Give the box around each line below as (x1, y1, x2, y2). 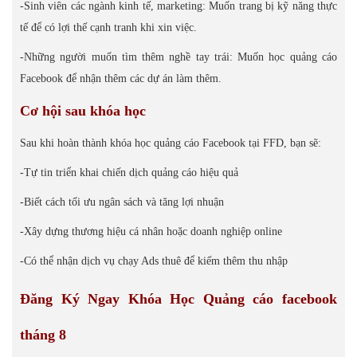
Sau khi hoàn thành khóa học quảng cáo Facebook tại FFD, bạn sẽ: (20, 137, 321, 149)
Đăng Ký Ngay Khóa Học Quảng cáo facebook (20, 291, 337, 307)
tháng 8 (20, 327, 66, 343)
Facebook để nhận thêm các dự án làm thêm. (20, 73, 222, 84)
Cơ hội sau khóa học (20, 103, 146, 119)
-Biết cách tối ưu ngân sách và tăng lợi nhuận (20, 196, 224, 208)
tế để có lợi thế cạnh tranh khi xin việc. (20, 22, 197, 33)
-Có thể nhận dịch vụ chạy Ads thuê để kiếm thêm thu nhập (20, 255, 288, 267)
